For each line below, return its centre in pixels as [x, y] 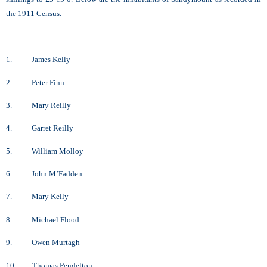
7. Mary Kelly [37, 197]
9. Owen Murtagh [43, 243]
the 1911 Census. [34, 14]
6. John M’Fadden [44, 174]
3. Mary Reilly [38, 105]
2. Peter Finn [35, 82]
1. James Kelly [38, 60]
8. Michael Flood [43, 219]
